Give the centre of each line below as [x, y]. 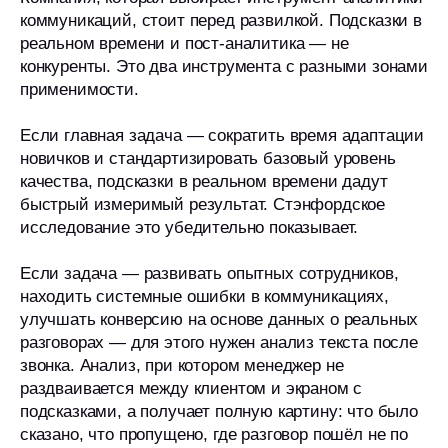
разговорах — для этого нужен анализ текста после [219, 342]
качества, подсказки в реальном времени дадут [204, 181]
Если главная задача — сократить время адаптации [222, 135]
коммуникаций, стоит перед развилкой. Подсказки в [221, 20]
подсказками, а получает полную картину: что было [219, 411]
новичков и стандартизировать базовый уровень [208, 158]
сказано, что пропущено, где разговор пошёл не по [214, 434]
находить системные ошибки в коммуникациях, [204, 296]
